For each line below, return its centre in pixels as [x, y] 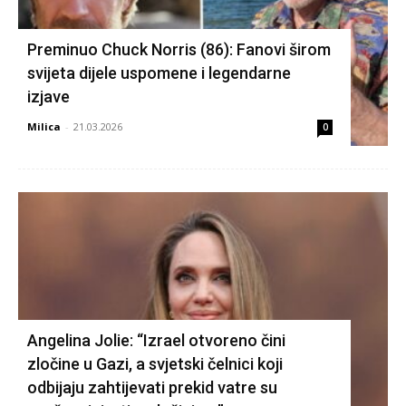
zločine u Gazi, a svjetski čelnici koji [155, 363]
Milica [44, 126]
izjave [48, 96]
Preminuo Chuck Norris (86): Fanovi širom [179, 49]
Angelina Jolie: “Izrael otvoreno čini [156, 340]
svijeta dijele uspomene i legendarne [159, 72]
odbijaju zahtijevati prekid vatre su [152, 387]
